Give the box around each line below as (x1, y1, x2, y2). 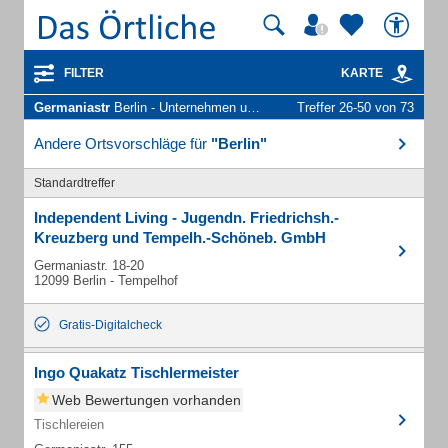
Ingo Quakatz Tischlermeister (34, 364, 239, 381)
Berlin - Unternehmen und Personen (110, 100, 247, 115)
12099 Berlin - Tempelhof (34, 273, 178, 288)
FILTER (64, 66, 104, 80)
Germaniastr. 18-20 (34, 258, 144, 273)
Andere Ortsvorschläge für (34, 135, 211, 152)
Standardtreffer (34, 176, 115, 190)
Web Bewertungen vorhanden (52, 392, 241, 408)
